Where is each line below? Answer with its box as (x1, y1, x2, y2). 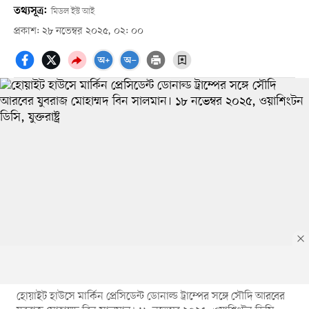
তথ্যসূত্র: (13, 4, 47, 17)
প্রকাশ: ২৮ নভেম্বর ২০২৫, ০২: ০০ (13, 24, 143, 38)
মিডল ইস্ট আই (50, 5, 94, 17)
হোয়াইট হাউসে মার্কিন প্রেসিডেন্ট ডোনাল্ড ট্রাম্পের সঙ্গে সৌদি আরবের (16, 288, 285, 304)
